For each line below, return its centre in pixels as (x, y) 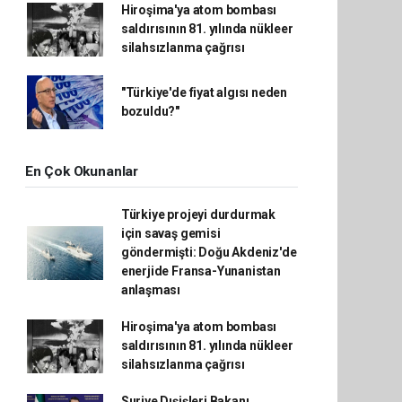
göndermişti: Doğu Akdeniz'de (209, 252)
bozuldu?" (150, 111)
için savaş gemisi (170, 233)
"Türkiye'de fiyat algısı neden (204, 92)
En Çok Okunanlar (82, 171)
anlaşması (151, 290)
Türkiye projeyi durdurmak (198, 214)
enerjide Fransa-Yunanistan (201, 271)
